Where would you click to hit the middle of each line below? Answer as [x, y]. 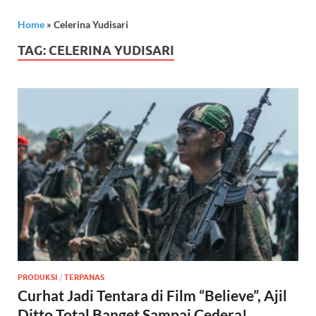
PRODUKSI [37, 278]
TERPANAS [84, 278]
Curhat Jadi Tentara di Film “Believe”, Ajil [152, 296]
